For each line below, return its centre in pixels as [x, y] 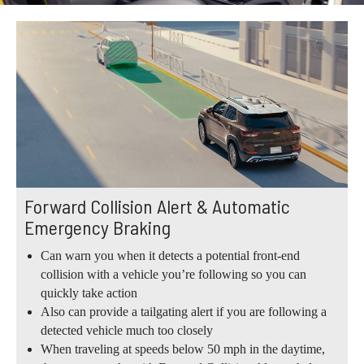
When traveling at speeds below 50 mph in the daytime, [183, 349]
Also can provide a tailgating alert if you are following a [184, 311]
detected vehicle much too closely [127, 330]
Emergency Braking [97, 227]
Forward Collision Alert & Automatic [157, 206]
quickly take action [89, 292]
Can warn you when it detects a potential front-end [170, 255]
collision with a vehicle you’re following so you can [173, 274]
